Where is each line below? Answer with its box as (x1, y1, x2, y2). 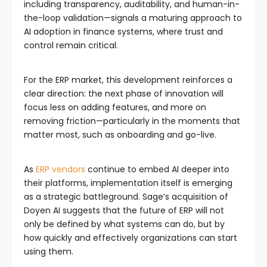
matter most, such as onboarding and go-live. (24, 129, 216, 141)
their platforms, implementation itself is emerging (24, 177, 232, 190)
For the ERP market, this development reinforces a (24, 74, 232, 86)
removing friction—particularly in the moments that (24, 115, 240, 128)
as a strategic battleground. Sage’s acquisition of (24, 191, 228, 203)
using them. (24, 246, 73, 258)
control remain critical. (24, 39, 118, 52)
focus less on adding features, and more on (24, 101, 206, 114)
